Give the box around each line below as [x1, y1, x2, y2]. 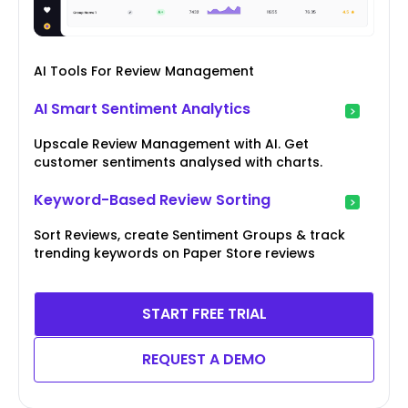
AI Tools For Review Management [34, 62, 254, 81]
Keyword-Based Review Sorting [34, 189, 270, 211]
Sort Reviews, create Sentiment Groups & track [34, 226, 345, 245]
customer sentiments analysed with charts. [34, 153, 322, 172]
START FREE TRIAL [141, 303, 267, 325]
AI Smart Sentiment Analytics [34, 98, 250, 120]
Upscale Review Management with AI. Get [34, 135, 309, 154]
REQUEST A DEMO [142, 349, 266, 371]
